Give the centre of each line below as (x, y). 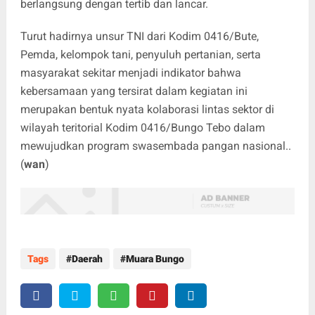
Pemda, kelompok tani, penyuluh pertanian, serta (140, 55)
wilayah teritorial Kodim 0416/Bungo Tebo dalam (142, 128)
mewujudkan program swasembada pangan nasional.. (155, 146)
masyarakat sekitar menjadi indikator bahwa (130, 73)
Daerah (87, 259)
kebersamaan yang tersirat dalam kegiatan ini (134, 91)
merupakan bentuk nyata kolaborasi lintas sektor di (147, 110)
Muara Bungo (155, 259)
